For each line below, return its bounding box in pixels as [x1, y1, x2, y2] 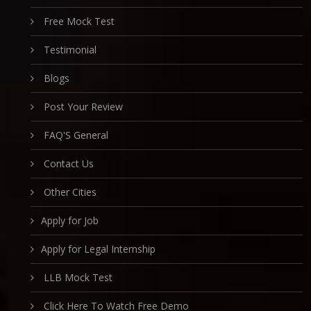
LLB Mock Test [41, 271, 112, 285]
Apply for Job [41, 214, 99, 228]
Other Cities [41, 185, 96, 199]
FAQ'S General [41, 128, 108, 142]
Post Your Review [41, 100, 123, 114]
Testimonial [41, 43, 96, 57]
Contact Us [41, 157, 94, 171]
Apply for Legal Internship [41, 242, 155, 256]
